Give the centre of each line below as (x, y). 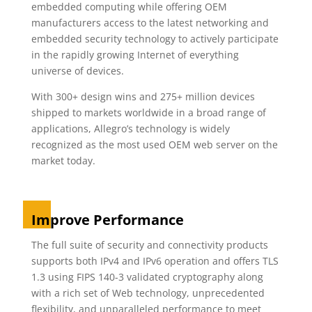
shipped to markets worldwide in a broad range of (148, 112)
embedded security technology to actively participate (155, 39)
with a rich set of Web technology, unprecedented (148, 293)
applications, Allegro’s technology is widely (130, 128)
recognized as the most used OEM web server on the (154, 145)
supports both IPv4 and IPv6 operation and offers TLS (155, 261)
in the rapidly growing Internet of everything (135, 55)
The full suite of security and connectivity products (149, 245)
